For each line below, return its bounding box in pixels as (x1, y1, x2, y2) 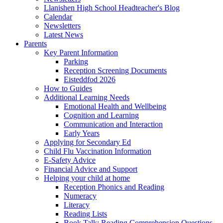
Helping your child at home (44, 174, 130, 183)
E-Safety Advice (44, 156, 96, 165)
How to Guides (44, 84, 92, 93)
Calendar (44, 12, 72, 21)
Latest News (44, 30, 83, 39)
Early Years (64, 129, 100, 138)
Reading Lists (64, 210, 107, 219)
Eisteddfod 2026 (64, 75, 115, 84)
